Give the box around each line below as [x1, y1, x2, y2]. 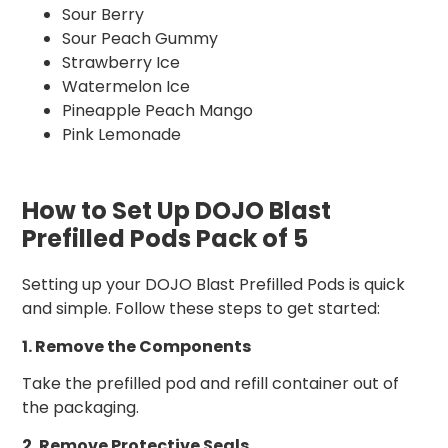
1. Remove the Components [22, 335, 251, 359]
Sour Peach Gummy [62, 27, 218, 51]
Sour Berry [62, 3, 144, 27]
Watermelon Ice [62, 75, 190, 99]
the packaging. [22, 396, 139, 420]
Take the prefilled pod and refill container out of [22, 372, 399, 396]
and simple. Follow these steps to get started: [22, 297, 380, 321]
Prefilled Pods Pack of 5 [22, 222, 308, 256]
